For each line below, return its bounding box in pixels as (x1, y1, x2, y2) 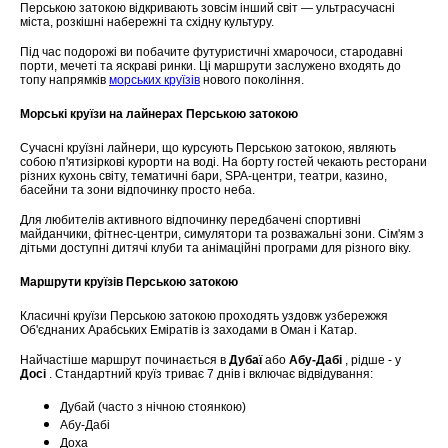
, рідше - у (342, 352, 401, 367)
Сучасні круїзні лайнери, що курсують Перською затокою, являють (20, 140, 396, 155)
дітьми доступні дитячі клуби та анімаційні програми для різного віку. (20, 240, 411, 255)
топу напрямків (20, 73, 109, 87)
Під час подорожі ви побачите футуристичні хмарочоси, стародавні (20, 45, 403, 59)
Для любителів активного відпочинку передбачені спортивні (20, 212, 361, 227)
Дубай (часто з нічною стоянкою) (60, 399, 246, 414)
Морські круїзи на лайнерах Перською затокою (20, 106, 298, 121)
